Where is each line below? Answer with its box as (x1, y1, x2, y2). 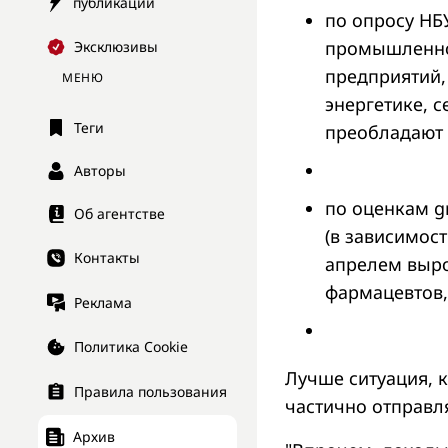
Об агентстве (74, 204, 165, 224)
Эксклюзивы (74, 37, 158, 57)
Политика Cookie (74, 337, 188, 357)
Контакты (74, 248, 140, 268)
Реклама (74, 292, 132, 312)
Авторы (74, 161, 126, 181)
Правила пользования (74, 382, 227, 402)
